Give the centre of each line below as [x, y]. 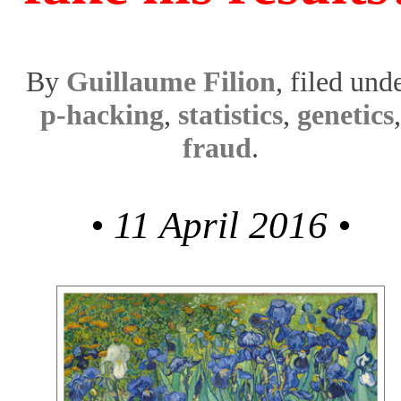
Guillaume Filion [171, 82]
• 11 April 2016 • [220, 225]
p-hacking [102, 115]
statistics [230, 115]
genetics [345, 115]
